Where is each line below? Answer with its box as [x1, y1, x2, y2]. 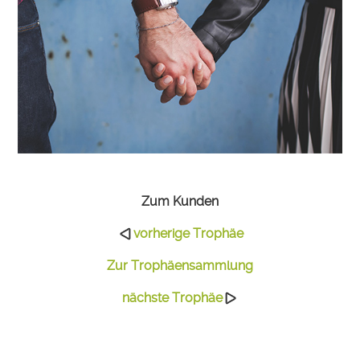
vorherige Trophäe [133, 225, 243, 241]
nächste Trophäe [121, 289, 223, 305]
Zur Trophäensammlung [107, 257, 253, 273]
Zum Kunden [141, 193, 219, 209]
